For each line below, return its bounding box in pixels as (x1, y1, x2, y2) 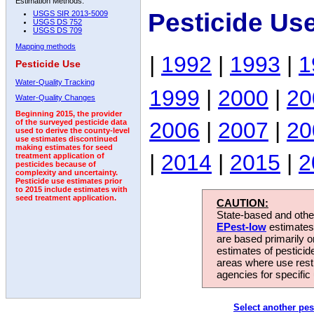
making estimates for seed (15, 143, 113, 152)
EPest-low (217, 220, 266, 233)
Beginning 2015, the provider (15, 109, 122, 118)
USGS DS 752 (33, 18, 82, 27)
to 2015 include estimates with (15, 185, 128, 194)
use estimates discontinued (15, 135, 118, 144)
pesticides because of (15, 160, 96, 169)
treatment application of (15, 151, 104, 161)
